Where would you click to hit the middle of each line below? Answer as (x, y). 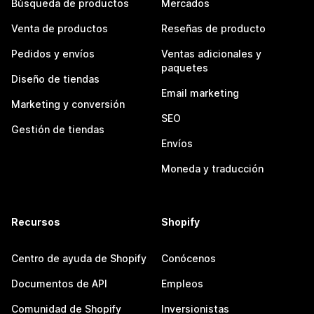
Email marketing (200, 93)
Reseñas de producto (213, 28)
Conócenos (189, 258)
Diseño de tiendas (55, 79)
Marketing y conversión (68, 104)
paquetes (185, 68)
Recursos (36, 222)
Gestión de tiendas (58, 129)
